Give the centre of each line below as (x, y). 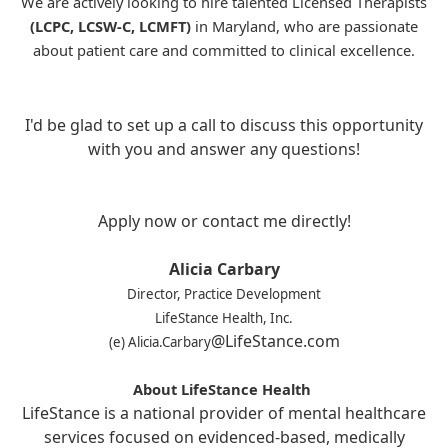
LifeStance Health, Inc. (224, 318)
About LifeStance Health (224, 389)
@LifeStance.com (275, 341)
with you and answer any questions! (224, 149)
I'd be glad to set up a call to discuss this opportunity (224, 125)
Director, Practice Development (224, 294)
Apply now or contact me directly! (224, 221)
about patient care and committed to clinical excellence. (224, 50)
